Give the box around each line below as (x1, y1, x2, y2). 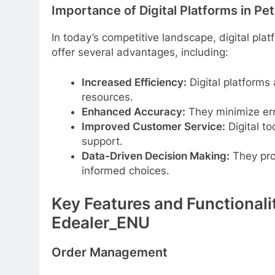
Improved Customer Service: (81, 120, 225, 133)
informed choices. (81, 165, 169, 177)
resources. (81, 91, 133, 104)
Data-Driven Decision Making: (81, 150, 230, 163)
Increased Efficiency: (81, 76, 187, 89)
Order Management (52, 244, 168, 260)
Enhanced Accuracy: (81, 106, 185, 118)
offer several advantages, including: (52, 45, 228, 58)
